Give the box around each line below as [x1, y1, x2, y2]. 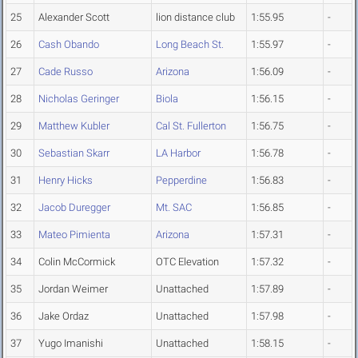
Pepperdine [156, 174, 207, 187]
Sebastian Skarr [38, 147, 109, 160]
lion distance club [156, 11, 235, 24]
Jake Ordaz [38, 310, 89, 323]
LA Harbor [156, 147, 201, 160]
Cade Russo [38, 66, 93, 78]
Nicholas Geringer [38, 93, 119, 105]
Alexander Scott [38, 11, 109, 24]
